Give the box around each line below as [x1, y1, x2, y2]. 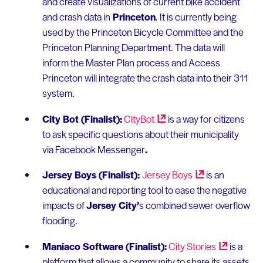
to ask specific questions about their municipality [42, 126, 239, 141]
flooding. [42, 213, 77, 228]
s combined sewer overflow [139, 198, 250, 213]
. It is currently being [155, 9, 237, 23]
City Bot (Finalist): [42, 111, 122, 126]
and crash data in [42, 9, 110, 23]
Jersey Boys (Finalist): [42, 167, 142, 182]
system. [42, 85, 75, 100]
